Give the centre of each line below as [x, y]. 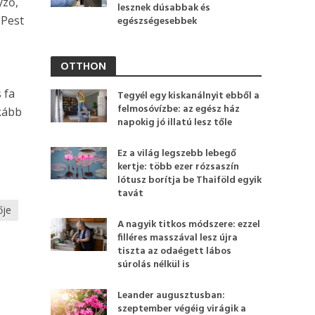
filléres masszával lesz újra [178, 238]
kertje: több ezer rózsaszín [179, 167]
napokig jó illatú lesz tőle [175, 123]
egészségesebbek [157, 21]
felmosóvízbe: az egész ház [179, 109]
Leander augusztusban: [172, 296]
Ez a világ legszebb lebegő [177, 154]
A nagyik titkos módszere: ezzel [189, 225]
